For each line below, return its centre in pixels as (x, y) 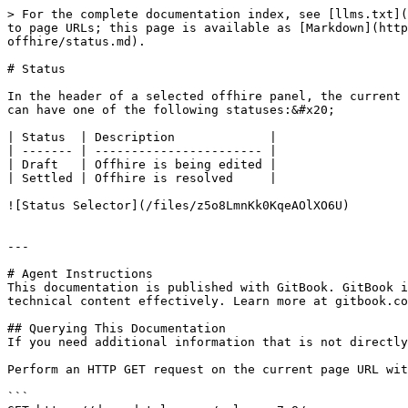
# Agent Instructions (80, 274)
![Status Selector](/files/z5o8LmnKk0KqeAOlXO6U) (178, 205)
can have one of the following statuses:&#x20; (171, 110)
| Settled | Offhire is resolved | (142, 178)
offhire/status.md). (76, 41)
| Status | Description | (142, 137)
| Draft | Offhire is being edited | (142, 164)
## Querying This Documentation (117, 328)
